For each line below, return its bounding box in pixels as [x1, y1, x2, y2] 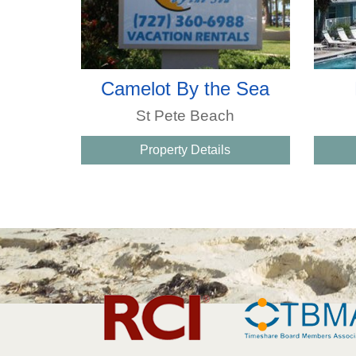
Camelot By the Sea [101, 77, 270, 99]
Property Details [140, 142, 231, 157]
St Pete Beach [136, 106, 235, 124]
